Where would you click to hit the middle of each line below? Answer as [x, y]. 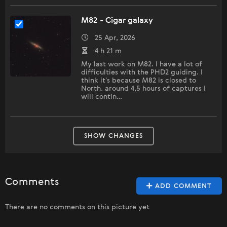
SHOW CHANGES [113, 136]
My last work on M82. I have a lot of [142, 65]
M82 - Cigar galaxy [117, 21]
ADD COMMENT [182, 186]
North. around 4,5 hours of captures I [143, 89]
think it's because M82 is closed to [139, 81]
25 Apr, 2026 [112, 38]
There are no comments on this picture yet [77, 207]
